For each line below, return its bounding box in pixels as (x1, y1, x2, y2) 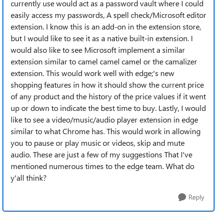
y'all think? (11, 172, 46, 183)
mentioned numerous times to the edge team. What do (11, 161, 194, 171)
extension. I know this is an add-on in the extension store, (11, 21, 201, 31)
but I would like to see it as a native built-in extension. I (11, 33, 193, 43)
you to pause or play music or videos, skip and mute (11, 138, 185, 148)
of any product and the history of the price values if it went (11, 91, 206, 101)
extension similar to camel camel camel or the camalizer (11, 56, 197, 66)
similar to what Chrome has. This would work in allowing (11, 126, 201, 136)
